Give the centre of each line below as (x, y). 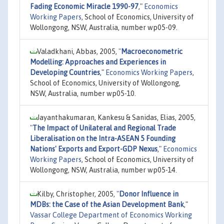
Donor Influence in (149, 194)
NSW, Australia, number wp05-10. (83, 93)
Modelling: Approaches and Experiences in (98, 62)
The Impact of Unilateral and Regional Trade (104, 128)
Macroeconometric (152, 51)
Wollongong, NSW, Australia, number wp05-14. (103, 170)
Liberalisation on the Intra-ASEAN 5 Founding (103, 138)
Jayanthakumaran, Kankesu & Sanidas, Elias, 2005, (116, 117)
